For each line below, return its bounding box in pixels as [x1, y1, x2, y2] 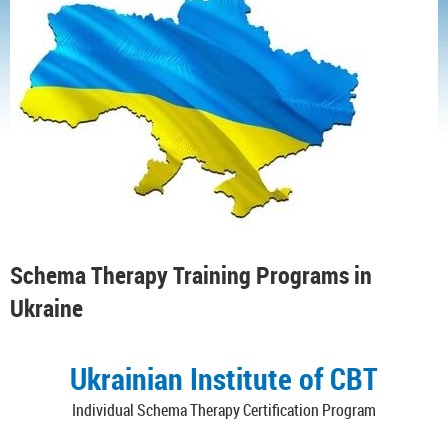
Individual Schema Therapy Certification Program [72, 399, 376, 421]
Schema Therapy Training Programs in [10, 259, 372, 291]
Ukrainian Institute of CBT [70, 358, 378, 399]
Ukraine [10, 292, 83, 324]
